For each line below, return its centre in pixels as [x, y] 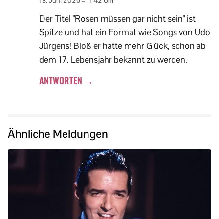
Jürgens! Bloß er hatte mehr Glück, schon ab [122, 46]
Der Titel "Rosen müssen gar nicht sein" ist [117, 19]
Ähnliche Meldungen [58, 134]
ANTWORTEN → [66, 80]
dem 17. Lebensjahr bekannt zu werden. [113, 60]
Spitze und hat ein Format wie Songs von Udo [125, 32]
